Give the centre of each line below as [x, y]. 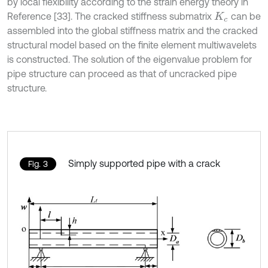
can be [244, 16]
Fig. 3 [38, 164]
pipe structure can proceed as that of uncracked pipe [122, 73]
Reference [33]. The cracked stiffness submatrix [111, 16]
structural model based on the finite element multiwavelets [132, 45]
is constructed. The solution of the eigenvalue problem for [130, 59]
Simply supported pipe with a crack [144, 163]
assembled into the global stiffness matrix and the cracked [133, 30]
